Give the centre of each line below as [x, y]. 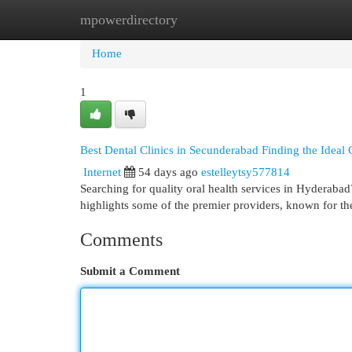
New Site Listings [200, 20]
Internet [102, 172]
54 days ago [168, 172]
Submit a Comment [130, 271]
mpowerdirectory [129, 20]
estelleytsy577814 [246, 172]
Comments [121, 240]
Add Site [288, 20]
